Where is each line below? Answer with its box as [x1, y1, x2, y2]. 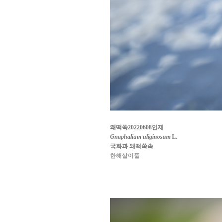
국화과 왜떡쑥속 [110, 143, 153, 150]
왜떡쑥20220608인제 [110, 124, 164, 131]
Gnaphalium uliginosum [110, 133, 170, 140]
